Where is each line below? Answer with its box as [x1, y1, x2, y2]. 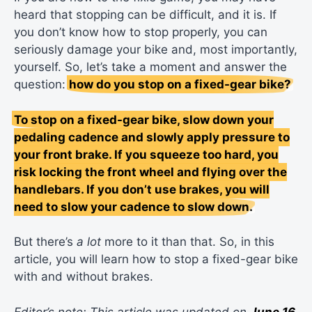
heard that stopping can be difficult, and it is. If [14, 8, 276, 22]
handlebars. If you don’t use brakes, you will [14, 182, 270, 196]
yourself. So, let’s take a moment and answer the [14, 60, 287, 75]
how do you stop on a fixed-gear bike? [69, 77, 291, 92]
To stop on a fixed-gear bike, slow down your [14, 112, 274, 127]
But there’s [14, 235, 77, 249]
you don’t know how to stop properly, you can [14, 25, 267, 40]
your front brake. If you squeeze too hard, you [14, 147, 279, 162]
